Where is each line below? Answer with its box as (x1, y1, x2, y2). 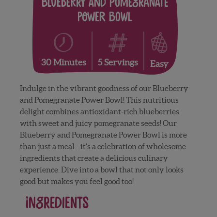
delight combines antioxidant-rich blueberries (20, 107, 180, 116)
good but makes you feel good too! (20, 176, 134, 186)
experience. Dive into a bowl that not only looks (20, 165, 184, 174)
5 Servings (98, 57, 138, 67)
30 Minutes (41, 57, 86, 68)
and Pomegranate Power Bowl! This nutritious (20, 95, 179, 104)
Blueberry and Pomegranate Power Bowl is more (20, 130, 187, 139)
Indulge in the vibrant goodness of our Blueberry (20, 83, 189, 93)
